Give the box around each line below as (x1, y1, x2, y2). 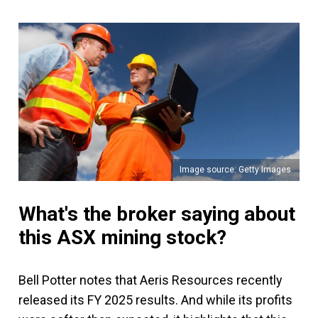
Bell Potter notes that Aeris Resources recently (18, 272, 283, 287)
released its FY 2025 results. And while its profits (18, 292, 292, 307)
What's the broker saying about (18, 202, 295, 226)
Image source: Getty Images (180, 164, 291, 175)
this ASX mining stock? (18, 225, 226, 249)
